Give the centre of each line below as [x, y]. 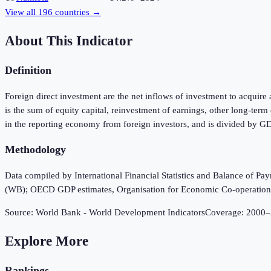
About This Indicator [69, 41]
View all [21, 12]
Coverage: [226, 213]
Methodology [35, 150]
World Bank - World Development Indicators [120, 213]
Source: [20, 213]
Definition [28, 70]
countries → [77, 12]
